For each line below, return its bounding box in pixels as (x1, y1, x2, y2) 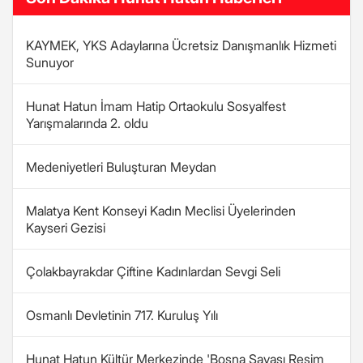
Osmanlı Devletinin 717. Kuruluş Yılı (26, 307, 218, 323)
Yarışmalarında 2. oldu (26, 115, 148, 131)
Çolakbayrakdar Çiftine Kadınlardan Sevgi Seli (26, 263, 280, 280)
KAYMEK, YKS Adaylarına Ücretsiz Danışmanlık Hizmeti (26, 37, 336, 53)
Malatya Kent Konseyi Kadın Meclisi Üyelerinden (26, 203, 296, 219)
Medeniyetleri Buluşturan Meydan (26, 159, 216, 175)
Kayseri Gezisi (26, 220, 105, 236)
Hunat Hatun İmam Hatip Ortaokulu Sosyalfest (26, 98, 286, 114)
